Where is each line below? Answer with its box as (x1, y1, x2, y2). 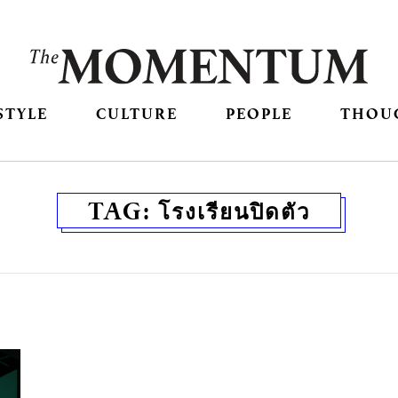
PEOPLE (226, 103, 293, 124)
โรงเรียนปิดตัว (158, 195, 310, 227)
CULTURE (95, 103, 178, 124)
